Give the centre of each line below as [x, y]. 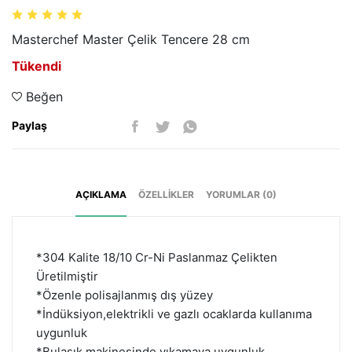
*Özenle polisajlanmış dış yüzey [125, 295]
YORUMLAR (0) [241, 194]
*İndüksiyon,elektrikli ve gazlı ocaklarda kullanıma [174, 313]
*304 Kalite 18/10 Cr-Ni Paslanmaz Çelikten [157, 257]
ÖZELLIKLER [166, 194]
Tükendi [37, 66]
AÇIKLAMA [101, 194]
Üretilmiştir [67, 276]
